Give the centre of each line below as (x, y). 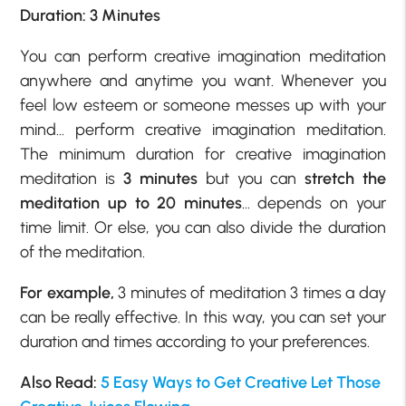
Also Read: (61, 382)
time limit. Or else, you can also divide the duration (203, 227)
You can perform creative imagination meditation (203, 56)
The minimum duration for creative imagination (203, 154)
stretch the (341, 178)
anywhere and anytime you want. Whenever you (203, 80)
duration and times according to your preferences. (195, 341)
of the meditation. (83, 251)
